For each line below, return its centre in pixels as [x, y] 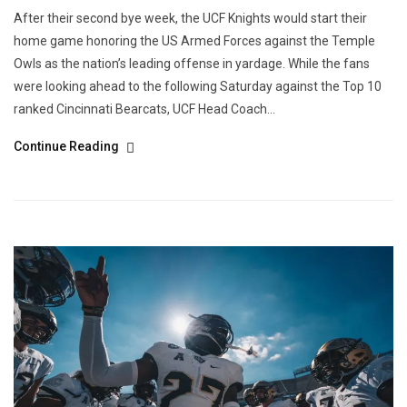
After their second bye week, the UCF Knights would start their [190, 18]
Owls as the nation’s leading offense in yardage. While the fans [192, 63]
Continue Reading [68, 146]
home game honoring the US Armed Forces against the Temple [194, 40]
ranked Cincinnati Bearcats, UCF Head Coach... [144, 109]
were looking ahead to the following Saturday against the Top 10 [198, 86]
